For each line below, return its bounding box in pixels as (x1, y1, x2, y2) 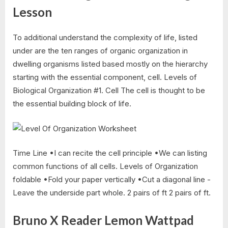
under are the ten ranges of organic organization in (13, 46, 188, 56)
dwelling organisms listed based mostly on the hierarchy (13, 59, 208, 69)
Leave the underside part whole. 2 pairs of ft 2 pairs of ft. (13, 188, 211, 198)
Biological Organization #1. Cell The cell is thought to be (13, 85, 205, 96)
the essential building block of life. (13, 99, 131, 109)
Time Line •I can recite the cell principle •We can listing (13, 148, 207, 158)
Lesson (13, 4, 52, 19)
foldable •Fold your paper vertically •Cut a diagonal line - (13, 175, 211, 185)
